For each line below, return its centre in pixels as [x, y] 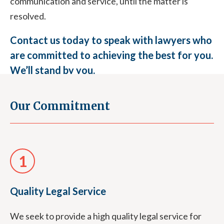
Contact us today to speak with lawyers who [111, 40]
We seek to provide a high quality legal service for [106, 216]
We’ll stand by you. [52, 70]
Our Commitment [60, 106]
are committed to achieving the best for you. [111, 55]
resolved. [28, 16]
